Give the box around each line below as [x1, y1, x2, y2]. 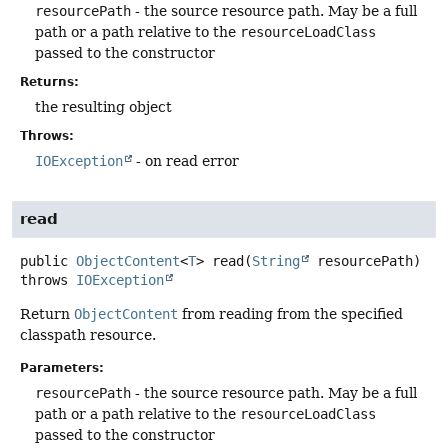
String [252, 252, 300, 269]
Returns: [20, 74, 79, 89]
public [20, 252, 68, 269]
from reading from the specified [178, 305, 403, 322]
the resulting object [35, 98, 172, 115]
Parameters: [20, 360, 104, 375]
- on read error [132, 152, 239, 169]
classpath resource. [20, 326, 156, 343]
